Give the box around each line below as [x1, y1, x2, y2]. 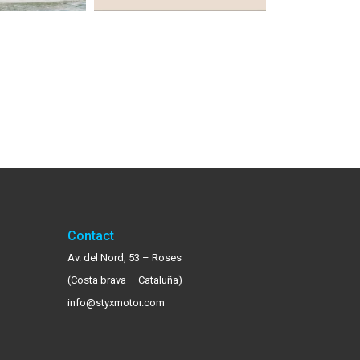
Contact [67, 227, 114, 243]
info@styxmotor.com [67, 296, 165, 309]
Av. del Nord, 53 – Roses [67, 251, 182, 264]
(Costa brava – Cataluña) [67, 273, 182, 286]
